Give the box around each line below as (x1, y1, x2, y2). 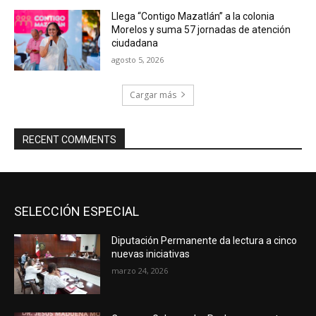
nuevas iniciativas (111, 248, 190, 260)
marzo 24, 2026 (111, 265, 169, 276)
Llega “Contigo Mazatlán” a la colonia (111, 10, 275, 22)
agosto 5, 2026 (111, 54, 164, 65)
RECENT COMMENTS (23, 133, 116, 145)
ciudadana (111, 37, 159, 49)
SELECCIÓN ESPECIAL (14, 203, 139, 219)
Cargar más (130, 88, 176, 101)
